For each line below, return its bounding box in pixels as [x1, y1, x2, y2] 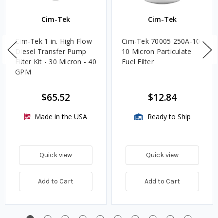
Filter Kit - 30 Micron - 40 [15, 57, 96, 67]
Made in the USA [33, 112, 87, 122]
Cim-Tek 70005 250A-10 [122, 36, 200, 46]
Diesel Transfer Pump [15, 47, 86, 56]
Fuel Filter [122, 57, 154, 67]
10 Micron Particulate [122, 47, 192, 56]
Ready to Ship [145, 112, 191, 122]
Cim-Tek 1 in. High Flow [15, 36, 92, 46]
